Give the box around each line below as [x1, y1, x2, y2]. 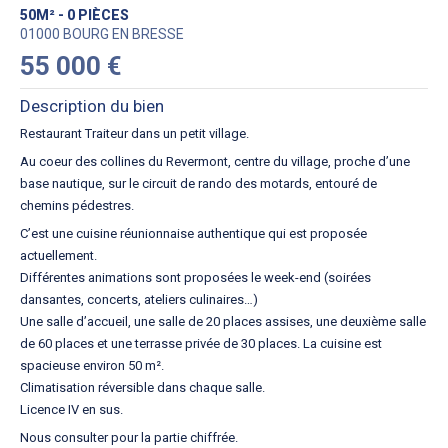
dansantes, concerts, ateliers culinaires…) [20, 292, 258, 307]
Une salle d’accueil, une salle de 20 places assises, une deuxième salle [20, 314, 426, 329]
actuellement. [20, 248, 97, 263]
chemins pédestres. [20, 198, 134, 213]
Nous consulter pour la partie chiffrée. [20, 430, 238, 445]
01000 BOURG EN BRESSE [20, 26, 184, 42]
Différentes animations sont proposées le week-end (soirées [20, 270, 371, 285]
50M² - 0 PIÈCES [20, 7, 129, 23]
